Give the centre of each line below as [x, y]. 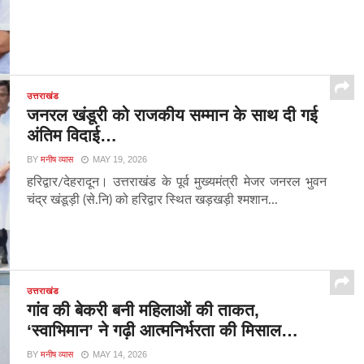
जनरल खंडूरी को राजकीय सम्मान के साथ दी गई [173, 115]
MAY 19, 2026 [120, 160]
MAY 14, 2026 [120, 355]
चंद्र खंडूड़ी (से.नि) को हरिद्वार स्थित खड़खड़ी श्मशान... [153, 200]
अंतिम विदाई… [72, 136]
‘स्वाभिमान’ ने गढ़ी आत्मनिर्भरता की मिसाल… [163, 331]
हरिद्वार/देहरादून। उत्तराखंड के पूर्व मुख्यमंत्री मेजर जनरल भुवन [177, 182]
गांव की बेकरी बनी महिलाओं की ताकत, [143, 310]
